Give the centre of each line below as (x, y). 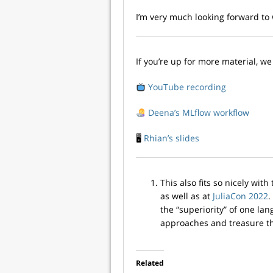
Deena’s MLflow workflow (198, 113)
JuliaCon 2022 (240, 196)
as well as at (186, 196)
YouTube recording (187, 87)
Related (150, 263)
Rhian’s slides (172, 138)
